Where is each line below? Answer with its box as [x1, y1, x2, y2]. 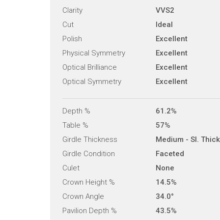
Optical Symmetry [62, 77, 121, 86]
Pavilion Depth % [62, 206, 117, 215]
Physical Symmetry [62, 48, 125, 57]
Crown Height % [62, 177, 115, 187]
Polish [62, 34, 82, 43]
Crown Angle [62, 192, 104, 201]
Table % [62, 120, 88, 130]
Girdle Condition [62, 149, 115, 158]
